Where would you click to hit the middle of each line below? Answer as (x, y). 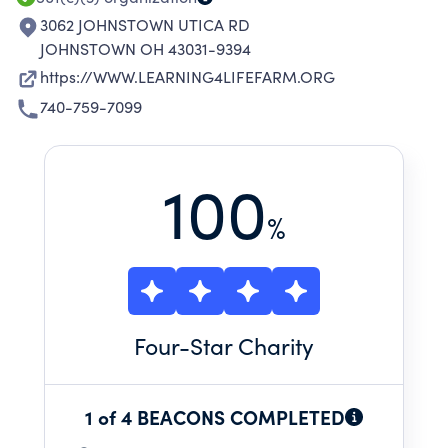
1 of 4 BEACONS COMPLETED (215, 416)
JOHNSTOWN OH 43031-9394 (145, 48)
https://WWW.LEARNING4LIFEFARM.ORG (187, 76)
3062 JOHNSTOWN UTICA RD (145, 24)
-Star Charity (246, 345)
